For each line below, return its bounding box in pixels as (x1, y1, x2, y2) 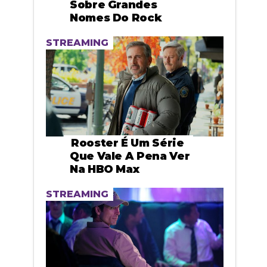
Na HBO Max (70, 162, 139, 176)
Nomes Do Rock (70, 11, 162, 25)
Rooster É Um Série (71, 136, 184, 150)
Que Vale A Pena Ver (70, 149, 190, 163)
